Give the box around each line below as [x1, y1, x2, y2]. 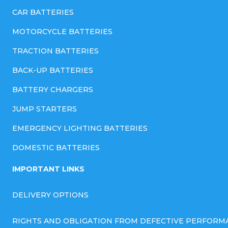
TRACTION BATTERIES [12, 46, 99, 56]
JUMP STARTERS [12, 104, 77, 114]
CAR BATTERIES [12, 8, 74, 17]
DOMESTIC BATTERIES [12, 143, 100, 153]
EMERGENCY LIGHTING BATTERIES [12, 124, 148, 133]
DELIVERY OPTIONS [12, 190, 89, 200]
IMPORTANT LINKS [12, 164, 84, 174]
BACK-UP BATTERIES [12, 66, 93, 75]
